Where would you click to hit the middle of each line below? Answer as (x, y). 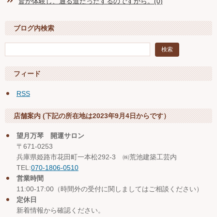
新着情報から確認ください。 (61, 210)
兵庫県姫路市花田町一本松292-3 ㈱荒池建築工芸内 (97, 157)
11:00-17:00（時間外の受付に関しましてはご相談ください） (110, 189)
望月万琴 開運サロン (50, 136)
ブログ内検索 (34, 28)
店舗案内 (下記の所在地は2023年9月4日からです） (92, 116)
